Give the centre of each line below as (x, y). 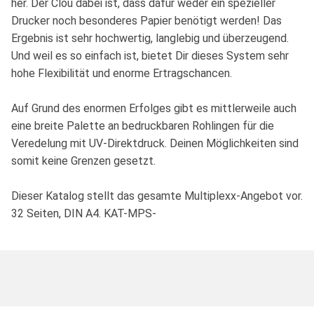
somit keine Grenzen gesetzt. (83, 161)
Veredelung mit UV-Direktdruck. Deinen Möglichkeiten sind (155, 144)
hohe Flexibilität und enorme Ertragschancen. (122, 74)
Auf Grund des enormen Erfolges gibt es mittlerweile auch (154, 109)
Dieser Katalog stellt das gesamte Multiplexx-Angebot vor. (157, 196)
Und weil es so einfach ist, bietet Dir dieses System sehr (150, 56)
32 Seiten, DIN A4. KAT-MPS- (84, 214)
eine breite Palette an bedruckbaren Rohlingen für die (143, 126)
